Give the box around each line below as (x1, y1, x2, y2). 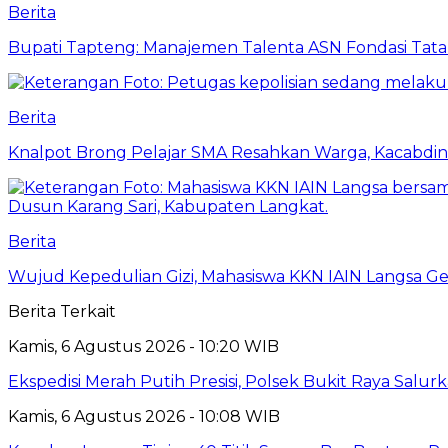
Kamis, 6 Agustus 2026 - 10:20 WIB (8, 336, 279, 356)
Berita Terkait (8, 301, 116, 321)
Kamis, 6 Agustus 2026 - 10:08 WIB (8, 406, 280, 426)
